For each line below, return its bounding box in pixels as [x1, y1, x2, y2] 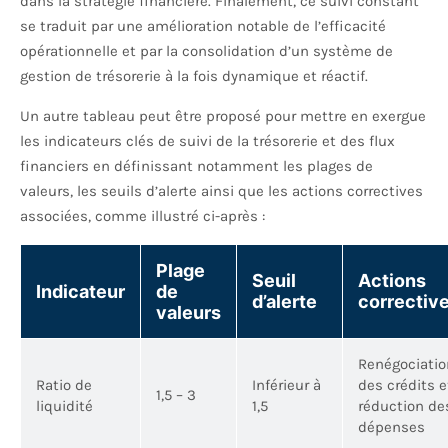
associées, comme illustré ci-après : [20, 207, 265, 226]
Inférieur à [252, 376, 321, 395]
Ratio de [36, 376, 92, 395]
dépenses [358, 418, 425, 437]
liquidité [36, 397, 93, 416]
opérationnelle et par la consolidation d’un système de [20, 42, 393, 61]
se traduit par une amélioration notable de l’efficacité [20, 17, 386, 36]
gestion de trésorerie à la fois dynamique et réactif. [20, 67, 368, 86]
